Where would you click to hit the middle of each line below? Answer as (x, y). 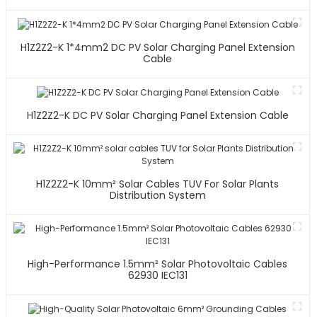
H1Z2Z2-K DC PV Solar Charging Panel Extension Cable (157, 115)
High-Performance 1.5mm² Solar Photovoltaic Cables (158, 264)
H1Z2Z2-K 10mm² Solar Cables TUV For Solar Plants (110, 184)
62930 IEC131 (157, 275)
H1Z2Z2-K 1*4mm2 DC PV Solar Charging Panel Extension (157, 48)
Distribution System (157, 195)
